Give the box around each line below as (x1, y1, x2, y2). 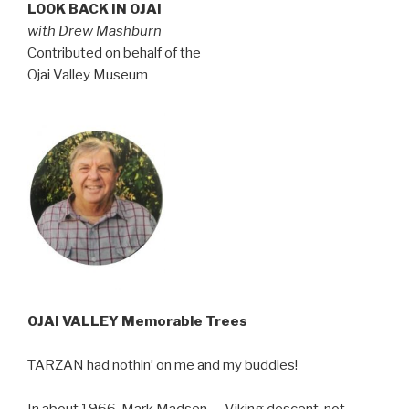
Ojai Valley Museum (27, 66, 148, 83)
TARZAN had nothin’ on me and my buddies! (27, 357, 298, 374)
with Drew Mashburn (27, 22, 162, 39)
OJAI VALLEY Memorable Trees (27, 313, 247, 330)
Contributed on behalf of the (27, 44, 201, 61)
